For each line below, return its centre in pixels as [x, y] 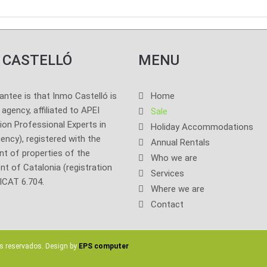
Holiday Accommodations [202, 127]
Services [167, 174]
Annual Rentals [180, 143]
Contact [167, 205]
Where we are [177, 189]
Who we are [174, 158]
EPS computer [104, 246]
